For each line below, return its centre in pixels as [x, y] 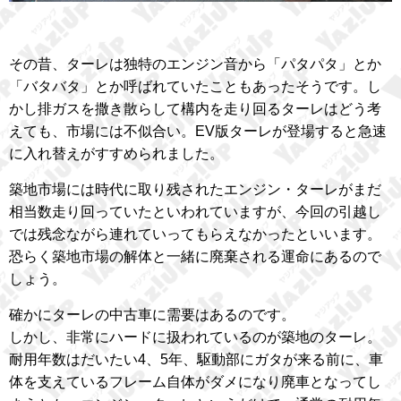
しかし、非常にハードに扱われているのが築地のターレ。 [195, 337]
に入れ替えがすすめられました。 [116, 153]
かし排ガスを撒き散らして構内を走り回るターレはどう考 [195, 108]
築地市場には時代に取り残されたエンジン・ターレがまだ [195, 189]
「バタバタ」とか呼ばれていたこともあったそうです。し [195, 86]
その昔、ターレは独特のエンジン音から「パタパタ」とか [195, 64]
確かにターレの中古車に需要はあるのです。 [152, 314]
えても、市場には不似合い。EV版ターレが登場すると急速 [198, 131]
